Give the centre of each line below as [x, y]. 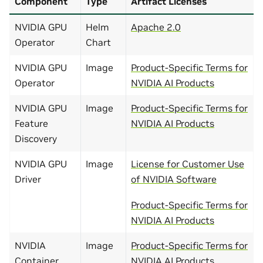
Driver [28, 179]
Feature [31, 123]
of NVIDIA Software [174, 179]
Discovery [36, 138]
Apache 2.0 [156, 27]
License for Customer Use [188, 163]
